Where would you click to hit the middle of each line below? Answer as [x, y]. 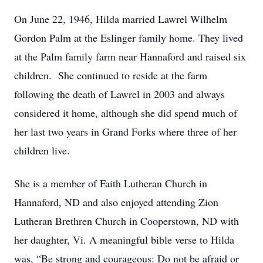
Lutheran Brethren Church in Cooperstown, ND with [127, 221]
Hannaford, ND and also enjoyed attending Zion [116, 202]
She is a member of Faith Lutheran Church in [111, 183]
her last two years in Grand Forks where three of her [125, 131]
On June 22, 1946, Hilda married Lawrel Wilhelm [121, 19]
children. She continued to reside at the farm [111, 75]
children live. [47, 150]
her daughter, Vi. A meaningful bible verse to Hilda [124, 240]
